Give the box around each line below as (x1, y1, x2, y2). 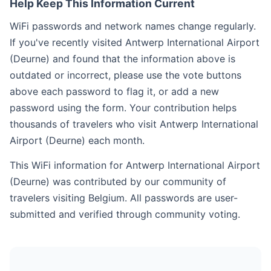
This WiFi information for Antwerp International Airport (10, 159, 260, 171)
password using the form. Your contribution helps (10, 102, 237, 114)
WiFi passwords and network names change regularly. (10, 20, 256, 32)
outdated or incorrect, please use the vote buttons (10, 69, 241, 81)
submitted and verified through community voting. (10, 208, 240, 220)
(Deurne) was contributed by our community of (10, 175, 226, 188)
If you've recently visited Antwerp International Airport (10, 36, 260, 48)
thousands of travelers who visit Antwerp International (10, 118, 258, 130)
